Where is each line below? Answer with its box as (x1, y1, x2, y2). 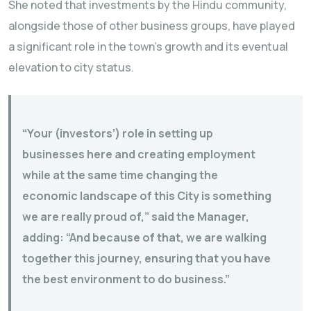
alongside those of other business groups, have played (8, 17, 295, 33)
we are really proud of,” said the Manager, (22, 208, 249, 224)
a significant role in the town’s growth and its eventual (8, 38, 288, 54)
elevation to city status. (8, 59, 134, 75)
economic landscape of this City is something (22, 187, 271, 203)
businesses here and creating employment (22, 146, 255, 162)
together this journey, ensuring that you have (22, 250, 271, 266)
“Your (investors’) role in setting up (22, 125, 213, 141)
